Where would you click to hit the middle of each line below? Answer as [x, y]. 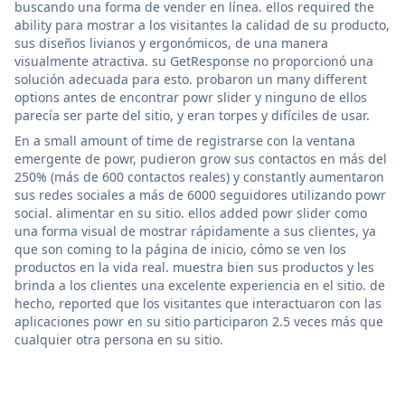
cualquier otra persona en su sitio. [119, 339]
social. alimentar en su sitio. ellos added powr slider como [191, 212]
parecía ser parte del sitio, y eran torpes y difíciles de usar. [192, 115]
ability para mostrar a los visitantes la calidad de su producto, [202, 24]
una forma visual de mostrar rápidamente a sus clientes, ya [195, 231]
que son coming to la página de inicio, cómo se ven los [180, 249]
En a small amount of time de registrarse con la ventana [185, 140]
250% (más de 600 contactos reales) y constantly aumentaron [199, 176]
